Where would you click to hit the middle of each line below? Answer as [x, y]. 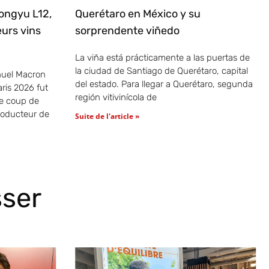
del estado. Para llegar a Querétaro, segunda [164, 84]
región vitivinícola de [116, 98]
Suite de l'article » [107, 116]
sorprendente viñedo [127, 31]
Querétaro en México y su [138, 14]
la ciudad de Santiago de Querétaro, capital [161, 71]
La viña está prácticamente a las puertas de [162, 58]
